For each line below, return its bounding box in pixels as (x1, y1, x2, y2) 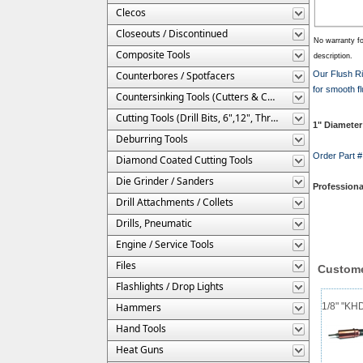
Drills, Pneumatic (116, 216, 192, 230)
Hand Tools (116, 321, 166, 335)
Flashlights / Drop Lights (116, 279, 224, 293)
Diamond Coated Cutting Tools (116, 152, 253, 167)
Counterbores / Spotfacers (116, 68, 235, 83)
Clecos (116, 5, 146, 19)
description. (314, 51, 352, 60)
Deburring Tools (116, 131, 188, 146)
